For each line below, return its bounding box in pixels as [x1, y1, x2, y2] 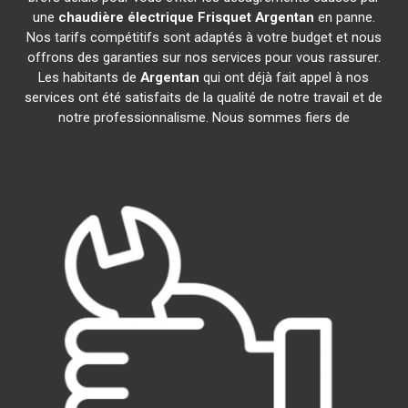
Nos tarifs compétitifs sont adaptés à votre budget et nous [25, 29, 382, 46]
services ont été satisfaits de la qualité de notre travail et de [25, 89, 383, 106]
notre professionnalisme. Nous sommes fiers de [57, 109, 350, 126]
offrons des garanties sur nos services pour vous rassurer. [26, 49, 381, 66]
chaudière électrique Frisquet [57, 9, 251, 25]
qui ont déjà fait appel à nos [199, 69, 370, 86]
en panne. [313, 9, 375, 25]
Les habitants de [38, 69, 141, 86]
